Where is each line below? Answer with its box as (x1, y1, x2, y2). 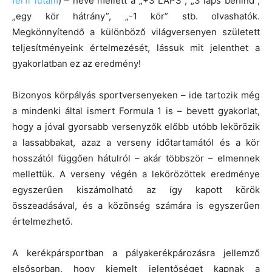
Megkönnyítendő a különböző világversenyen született (12, 26, 260, 38)
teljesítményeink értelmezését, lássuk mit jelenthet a (12, 42, 260, 54)
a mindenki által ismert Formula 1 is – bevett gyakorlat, (12, 105, 260, 117)
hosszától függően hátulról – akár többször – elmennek (12, 152, 260, 165)
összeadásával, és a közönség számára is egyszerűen (12, 200, 260, 212)
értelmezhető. (12, 216, 73, 228)
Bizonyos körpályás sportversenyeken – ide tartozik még (12, 89, 260, 101)
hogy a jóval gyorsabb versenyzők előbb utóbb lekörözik (12, 121, 260, 133)
